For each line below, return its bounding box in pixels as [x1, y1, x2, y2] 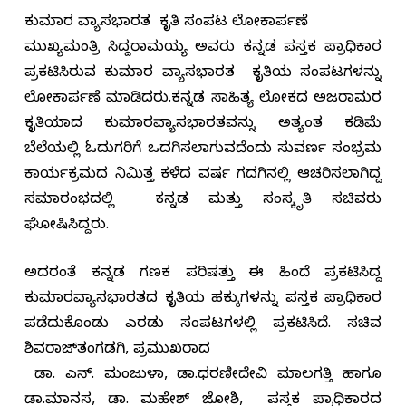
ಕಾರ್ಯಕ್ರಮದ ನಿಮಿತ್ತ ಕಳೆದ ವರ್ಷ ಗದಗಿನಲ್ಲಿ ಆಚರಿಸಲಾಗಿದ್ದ [24, 166, 382, 187]
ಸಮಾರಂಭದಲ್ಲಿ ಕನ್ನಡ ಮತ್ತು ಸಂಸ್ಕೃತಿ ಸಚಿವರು [24, 191, 382, 212]
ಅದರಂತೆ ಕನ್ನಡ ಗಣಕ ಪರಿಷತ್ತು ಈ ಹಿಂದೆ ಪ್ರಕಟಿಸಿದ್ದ [24, 265, 382, 285]
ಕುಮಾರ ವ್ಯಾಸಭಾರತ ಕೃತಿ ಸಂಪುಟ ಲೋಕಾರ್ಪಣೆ [24, 14, 313, 34]
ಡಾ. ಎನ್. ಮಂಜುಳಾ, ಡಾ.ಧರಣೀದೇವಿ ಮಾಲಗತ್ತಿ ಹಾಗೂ [24, 366, 382, 387]
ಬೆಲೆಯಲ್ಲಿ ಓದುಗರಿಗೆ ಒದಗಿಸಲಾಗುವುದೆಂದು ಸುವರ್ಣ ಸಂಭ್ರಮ [24, 140, 382, 161]
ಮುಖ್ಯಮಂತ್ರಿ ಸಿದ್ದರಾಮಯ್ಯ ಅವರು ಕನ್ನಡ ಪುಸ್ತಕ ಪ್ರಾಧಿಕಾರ [24, 39, 382, 60]
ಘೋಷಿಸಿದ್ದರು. [24, 217, 113, 237]
